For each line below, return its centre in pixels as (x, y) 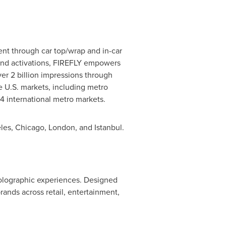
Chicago (30, 127)
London (62, 127)
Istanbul (108, 127)
